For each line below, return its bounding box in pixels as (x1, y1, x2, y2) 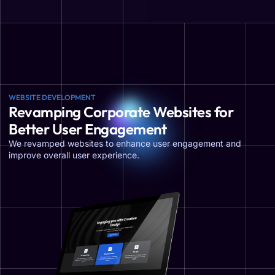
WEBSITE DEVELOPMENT (9, 93, 96, 102)
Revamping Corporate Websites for (9, 103, 233, 121)
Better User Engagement (9, 120, 166, 138)
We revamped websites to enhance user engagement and (9, 138, 241, 149)
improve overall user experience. (9, 150, 139, 160)
